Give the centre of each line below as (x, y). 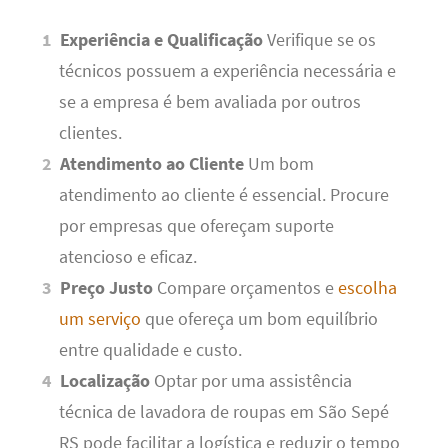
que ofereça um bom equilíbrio (259, 318)
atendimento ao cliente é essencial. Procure (223, 194)
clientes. (90, 132)
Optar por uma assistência (251, 380)
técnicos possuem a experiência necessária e (227, 70)
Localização (105, 380)
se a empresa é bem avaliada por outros (209, 101)
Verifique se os (320, 39)
